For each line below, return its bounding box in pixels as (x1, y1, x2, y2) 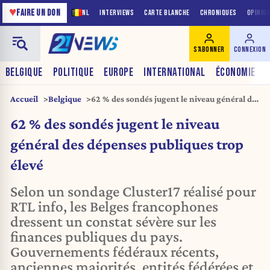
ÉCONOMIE (215, 66, 256, 80)
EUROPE (104, 66, 133, 80)
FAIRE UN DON (16, 7, 61, 18)
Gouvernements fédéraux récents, (10, 243, 219, 260)
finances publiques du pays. (10, 228, 183, 245)
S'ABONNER (193, 45, 225, 54)
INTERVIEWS (99, 8, 134, 17)
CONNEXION (233, 45, 266, 54)
